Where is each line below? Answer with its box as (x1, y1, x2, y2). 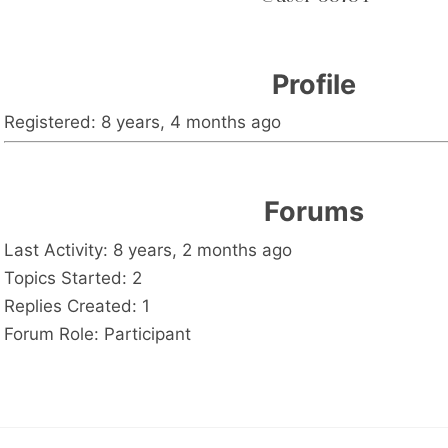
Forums (264, 195, 364, 229)
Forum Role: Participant (4, 323, 191, 344)
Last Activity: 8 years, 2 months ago (4, 239, 292, 260)
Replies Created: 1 (4, 295, 150, 316)
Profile (272, 67, 356, 101)
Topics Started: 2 (4, 267, 142, 288)
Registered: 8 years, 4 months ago (4, 112, 281, 133)
